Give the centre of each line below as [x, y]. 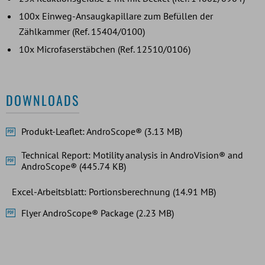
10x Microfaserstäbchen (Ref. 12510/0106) [105, 49]
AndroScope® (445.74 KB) [74, 166]
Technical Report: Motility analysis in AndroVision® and [132, 155]
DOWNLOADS [43, 100]
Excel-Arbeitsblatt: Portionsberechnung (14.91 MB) [114, 192]
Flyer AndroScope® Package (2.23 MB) [98, 213]
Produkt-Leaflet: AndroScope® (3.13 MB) [102, 132]
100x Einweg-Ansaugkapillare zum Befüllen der [116, 16]
